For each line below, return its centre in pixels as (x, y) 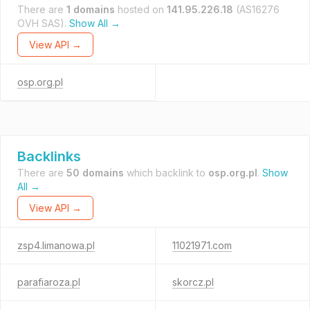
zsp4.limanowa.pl (56, 245)
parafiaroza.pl (49, 282)
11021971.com (202, 245)
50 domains (95, 173)
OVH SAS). (43, 23)
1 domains (91, 9)
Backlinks (49, 156)
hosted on (141, 9)
